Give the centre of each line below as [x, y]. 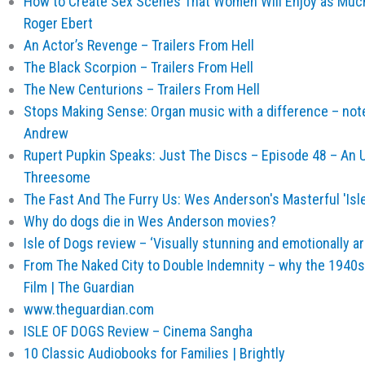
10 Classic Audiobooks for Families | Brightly [154, 353]
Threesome [57, 177]
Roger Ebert [58, 23]
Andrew [46, 133]
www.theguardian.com [88, 309]
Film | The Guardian [79, 287]
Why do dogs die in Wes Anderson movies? [150, 221]
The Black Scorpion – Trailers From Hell [138, 67]
